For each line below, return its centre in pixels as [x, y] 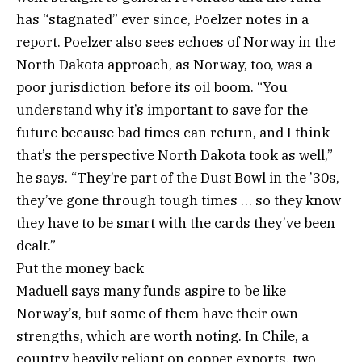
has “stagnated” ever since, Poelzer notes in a [162, 20]
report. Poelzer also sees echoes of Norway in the [176, 42]
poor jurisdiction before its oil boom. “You [152, 88]
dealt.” [36, 246]
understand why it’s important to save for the [162, 110]
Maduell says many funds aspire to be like [151, 291]
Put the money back [80, 269]
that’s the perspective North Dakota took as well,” [175, 156]
